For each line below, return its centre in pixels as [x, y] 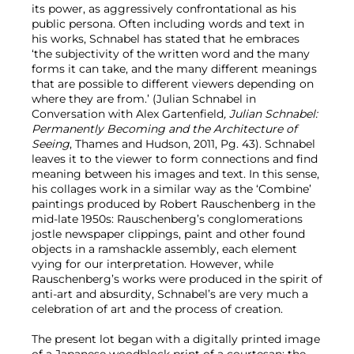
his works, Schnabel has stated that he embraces [166, 38]
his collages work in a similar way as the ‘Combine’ [171, 188]
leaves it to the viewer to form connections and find [175, 158]
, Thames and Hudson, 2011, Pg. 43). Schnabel [192, 143]
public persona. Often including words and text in [168, 23]
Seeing [51, 143]
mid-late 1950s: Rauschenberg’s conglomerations [167, 218]
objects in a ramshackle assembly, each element [164, 249]
